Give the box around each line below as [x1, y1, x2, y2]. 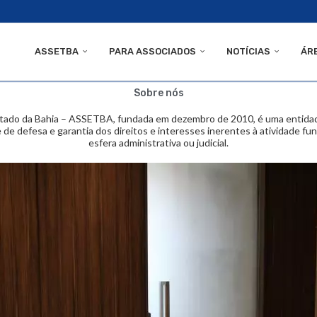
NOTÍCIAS [226, 46, 270, 57]
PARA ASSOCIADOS [109, 46, 196, 57]
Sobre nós [133, 87, 184, 99]
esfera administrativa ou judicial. [88, 137, 229, 149]
